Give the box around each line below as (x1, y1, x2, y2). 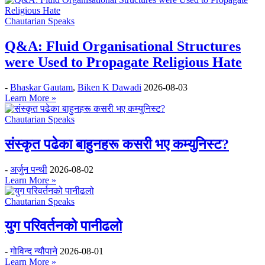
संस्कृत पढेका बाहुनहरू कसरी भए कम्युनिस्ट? (5, 136, 229, 152)
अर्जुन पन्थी (10, 164, 47, 174)
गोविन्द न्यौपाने (10, 246, 57, 257)
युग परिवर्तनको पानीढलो (5, 218, 122, 234)
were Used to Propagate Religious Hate (5, 54, 242, 70)
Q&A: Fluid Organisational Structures (5, 38, 241, 54)
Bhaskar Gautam (10, 82, 73, 92)
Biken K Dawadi (77, 82, 141, 92)
